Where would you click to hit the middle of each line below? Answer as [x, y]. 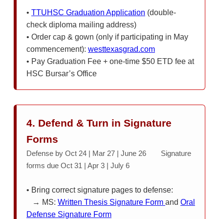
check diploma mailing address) [81, 24]
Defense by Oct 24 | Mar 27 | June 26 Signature [109, 153]
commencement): [57, 49]
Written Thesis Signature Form [111, 202]
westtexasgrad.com [121, 49]
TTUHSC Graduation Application [88, 12]
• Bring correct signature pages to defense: [100, 190]
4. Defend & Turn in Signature [99, 123]
